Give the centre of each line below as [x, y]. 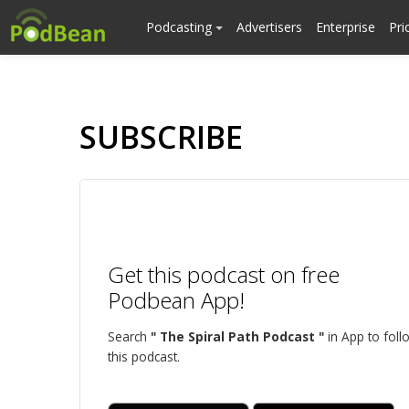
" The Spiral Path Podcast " [237, 336]
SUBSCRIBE [161, 137]
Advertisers [269, 27]
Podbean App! [176, 300]
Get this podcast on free [224, 274]
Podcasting [181, 27]
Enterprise [346, 27]
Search [129, 336]
